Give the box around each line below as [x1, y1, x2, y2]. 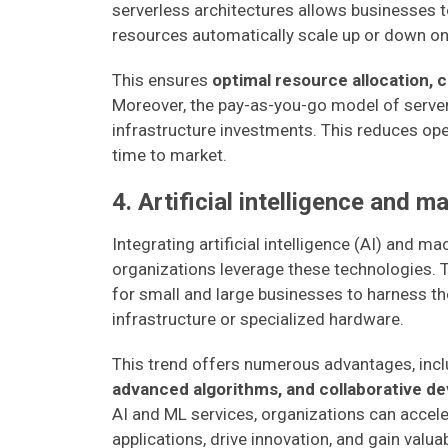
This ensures [112, 70, 212, 90]
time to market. [112, 145, 227, 165]
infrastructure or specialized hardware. [112, 309, 404, 329]
